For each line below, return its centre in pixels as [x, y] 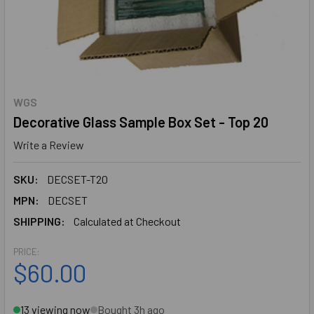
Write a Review [49, 144]
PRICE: [26, 251]
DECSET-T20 [77, 179]
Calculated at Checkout [127, 221]
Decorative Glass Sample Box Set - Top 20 [141, 122]
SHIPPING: [39, 221]
